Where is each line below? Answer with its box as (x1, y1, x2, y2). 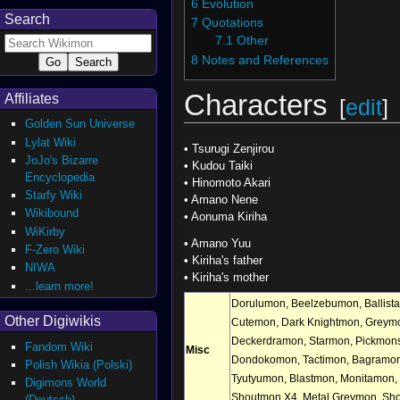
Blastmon (288, 371, 335, 384)
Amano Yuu (190, 237, 251, 251)
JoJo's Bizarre (25, 153, 99, 167)
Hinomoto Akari (191, 175, 271, 189)
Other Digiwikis (4, 313, 101, 329)
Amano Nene (190, 192, 258, 206)
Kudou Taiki (191, 158, 253, 172)
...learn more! (25, 279, 95, 293)
